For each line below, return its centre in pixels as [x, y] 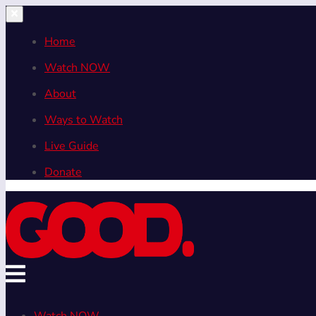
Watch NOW [77, 68]
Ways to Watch [84, 120]
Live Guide [72, 146]
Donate [63, 172]
